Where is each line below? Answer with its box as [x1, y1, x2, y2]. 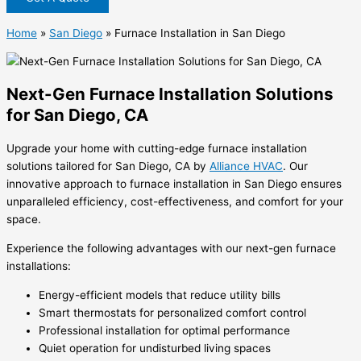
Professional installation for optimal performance [39, 323, 290, 337]
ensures [297, 177, 342, 191]
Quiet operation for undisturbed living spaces [39, 341, 271, 355]
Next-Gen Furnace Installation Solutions [6, 84, 334, 105]
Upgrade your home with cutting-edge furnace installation [6, 142, 307, 156]
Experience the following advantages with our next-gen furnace [6, 242, 336, 255]
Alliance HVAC [210, 160, 283, 173]
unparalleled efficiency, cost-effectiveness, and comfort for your [6, 195, 343, 209]
